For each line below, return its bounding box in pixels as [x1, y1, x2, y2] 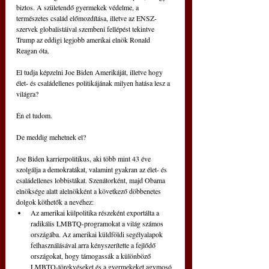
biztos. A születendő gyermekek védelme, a [16, 2, 141, 13]
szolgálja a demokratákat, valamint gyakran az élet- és [16, 165, 169, 175]
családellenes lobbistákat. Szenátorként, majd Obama [16, 175, 167, 186]
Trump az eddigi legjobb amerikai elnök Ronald [16, 35, 152, 45]
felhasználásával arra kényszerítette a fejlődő [31, 240, 157, 250]
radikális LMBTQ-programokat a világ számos [31, 219, 165, 229]
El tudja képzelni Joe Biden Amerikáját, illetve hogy [16, 67, 165, 77]
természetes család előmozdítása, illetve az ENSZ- [16, 13, 157, 23]
